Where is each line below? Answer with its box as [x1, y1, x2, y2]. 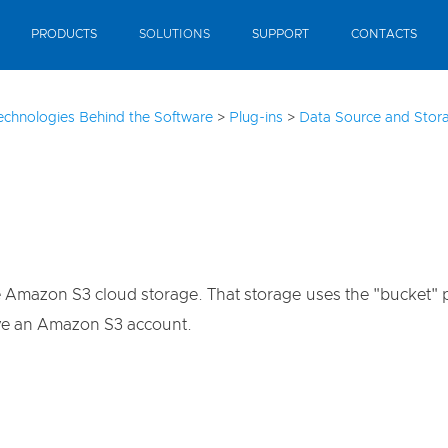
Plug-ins [229, 111, 283, 125]
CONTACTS [351, 28, 417, 40]
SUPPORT [252, 28, 309, 40]
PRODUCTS [31, 28, 97, 40]
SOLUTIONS [139, 28, 210, 40]
